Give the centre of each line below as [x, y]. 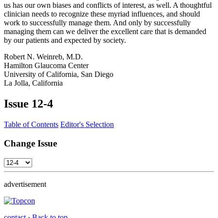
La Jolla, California [33, 83]
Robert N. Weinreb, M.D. [43, 57]
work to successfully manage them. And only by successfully [97, 23]
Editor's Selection [87, 125]
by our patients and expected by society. [65, 40]
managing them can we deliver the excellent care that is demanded [105, 32]
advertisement [25, 184]
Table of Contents [31, 125]
